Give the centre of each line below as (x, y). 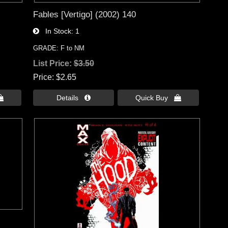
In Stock (55, 31)
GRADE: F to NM (59, 48)
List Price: (53, 63)
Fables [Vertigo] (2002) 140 (84, 14)
